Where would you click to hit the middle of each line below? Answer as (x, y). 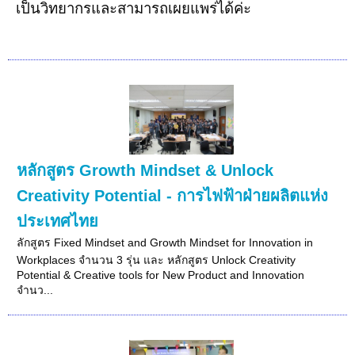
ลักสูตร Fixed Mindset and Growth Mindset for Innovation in (165, 242)
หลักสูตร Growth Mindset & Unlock (145, 170)
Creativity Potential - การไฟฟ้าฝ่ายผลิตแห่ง (173, 195)
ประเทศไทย (58, 221)
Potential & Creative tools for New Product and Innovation (161, 275)
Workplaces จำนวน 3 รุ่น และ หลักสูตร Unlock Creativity (157, 260)
